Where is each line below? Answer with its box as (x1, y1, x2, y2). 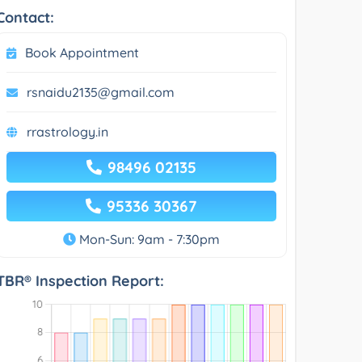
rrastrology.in (27, 123, 109, 140)
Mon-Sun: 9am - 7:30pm (75, 230, 220, 247)
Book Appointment (25, 44, 140, 61)
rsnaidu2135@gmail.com (27, 83, 175, 100)
